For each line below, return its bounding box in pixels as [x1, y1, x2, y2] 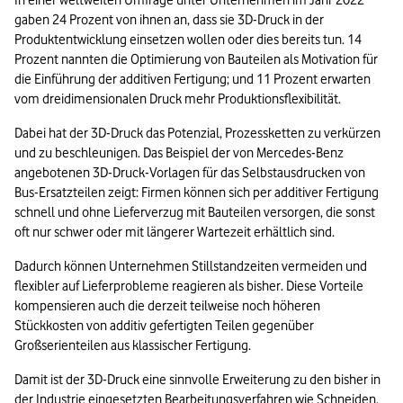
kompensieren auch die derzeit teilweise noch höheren [14, 298, 320, 315]
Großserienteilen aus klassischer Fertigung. [14, 337, 251, 354]
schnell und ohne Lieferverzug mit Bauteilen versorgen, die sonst [14, 204, 375, 221]
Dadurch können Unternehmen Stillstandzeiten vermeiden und [14, 258, 367, 275]
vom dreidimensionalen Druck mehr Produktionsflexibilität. [14, 91, 341, 108]
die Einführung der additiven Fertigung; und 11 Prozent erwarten [14, 71, 371, 88]
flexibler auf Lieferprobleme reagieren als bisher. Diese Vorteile [14, 278, 363, 295]
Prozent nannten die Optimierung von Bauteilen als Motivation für [14, 51, 378, 68]
